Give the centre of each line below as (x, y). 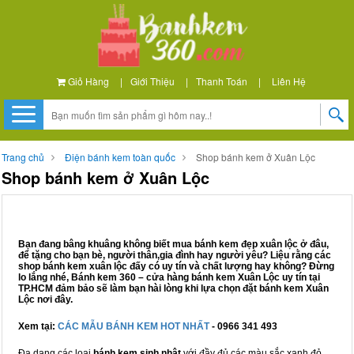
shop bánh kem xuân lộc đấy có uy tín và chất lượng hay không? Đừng (176, 266)
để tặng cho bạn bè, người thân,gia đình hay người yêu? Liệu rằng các (175, 255)
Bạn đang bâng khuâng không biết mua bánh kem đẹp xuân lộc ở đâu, (173, 244)
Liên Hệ (288, 81)
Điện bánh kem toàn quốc (120, 157)
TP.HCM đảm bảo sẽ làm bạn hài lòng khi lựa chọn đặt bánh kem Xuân (173, 288)
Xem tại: (38, 326)
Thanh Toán (221, 81)
